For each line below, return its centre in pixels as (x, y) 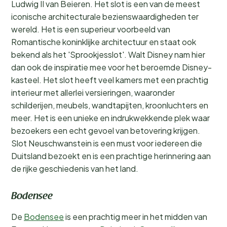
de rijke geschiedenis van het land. (75, 168)
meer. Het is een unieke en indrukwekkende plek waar (110, 118)
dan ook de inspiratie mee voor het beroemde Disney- (111, 67)
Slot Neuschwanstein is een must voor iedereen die (107, 143)
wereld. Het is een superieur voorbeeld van (91, 29)
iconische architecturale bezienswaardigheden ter (105, 16)
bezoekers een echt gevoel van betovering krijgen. (106, 130)
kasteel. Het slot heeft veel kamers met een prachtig (110, 80)
